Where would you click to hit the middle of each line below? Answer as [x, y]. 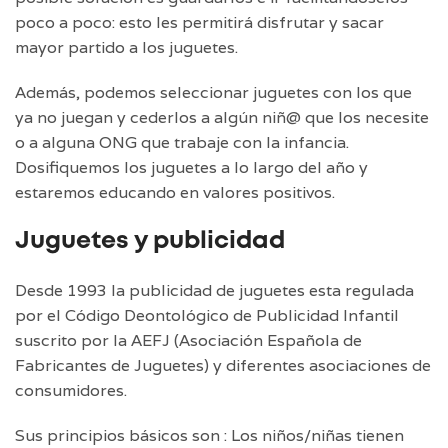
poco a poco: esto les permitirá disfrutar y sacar [199, 22]
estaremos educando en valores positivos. [175, 192]
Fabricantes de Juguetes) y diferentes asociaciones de [223, 365]
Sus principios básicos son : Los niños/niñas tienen [209, 435]
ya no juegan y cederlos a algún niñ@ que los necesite [222, 117]
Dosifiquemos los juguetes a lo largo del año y [191, 167]
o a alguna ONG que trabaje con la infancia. [182, 142]
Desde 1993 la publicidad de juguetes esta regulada [214, 290]
